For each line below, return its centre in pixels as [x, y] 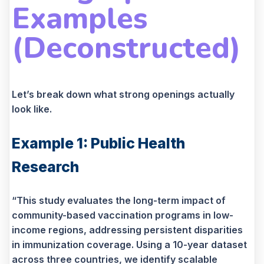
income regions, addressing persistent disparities [127, 230]
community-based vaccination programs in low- [123, 215]
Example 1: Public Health [98, 143]
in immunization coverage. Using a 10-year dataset [129, 245]
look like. [32, 109]
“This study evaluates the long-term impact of [119, 201]
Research [45, 167]
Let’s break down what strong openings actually [123, 95]
